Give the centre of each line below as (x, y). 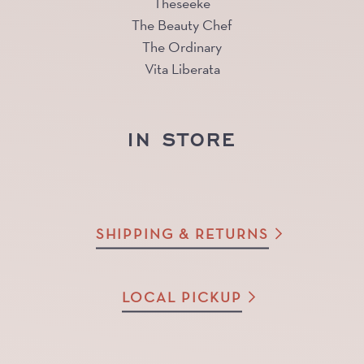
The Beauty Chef (182, 25)
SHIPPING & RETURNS (182, 233)
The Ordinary (182, 47)
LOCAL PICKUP (182, 297)
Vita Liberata (182, 69)
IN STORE (182, 139)
